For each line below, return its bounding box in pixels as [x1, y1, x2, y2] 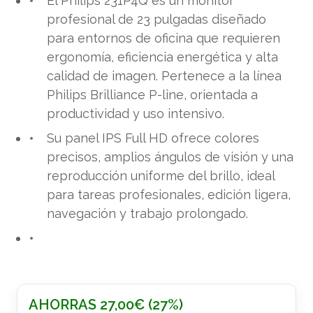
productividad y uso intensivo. [46, 106, 224, 122]
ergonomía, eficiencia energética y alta [46, 50, 278, 65]
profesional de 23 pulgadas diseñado [46, 12, 266, 27]
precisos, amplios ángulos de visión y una [46, 150, 293, 165]
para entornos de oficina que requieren [46, 31, 280, 46]
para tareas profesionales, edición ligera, [46, 187, 291, 203]
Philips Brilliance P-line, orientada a [46, 87, 258, 103]
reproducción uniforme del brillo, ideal [46, 168, 275, 184]
